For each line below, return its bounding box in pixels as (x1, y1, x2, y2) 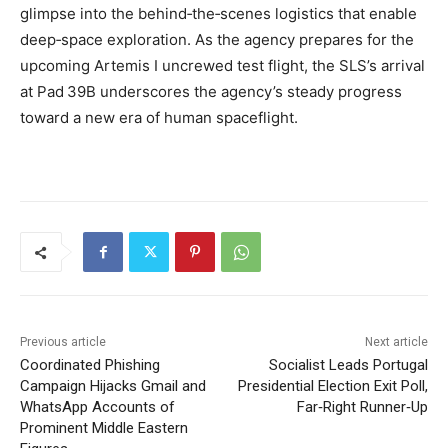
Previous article (20, 335, 106, 350)
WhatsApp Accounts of (20, 398, 175, 417)
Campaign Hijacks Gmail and (20, 377, 206, 396)
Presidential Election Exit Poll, (237, 377, 428, 396)
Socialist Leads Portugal (268, 356, 428, 375)
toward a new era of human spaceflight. (20, 108, 298, 128)
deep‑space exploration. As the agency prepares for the (20, 30, 414, 50)
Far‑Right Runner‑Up (296, 398, 428, 417)
